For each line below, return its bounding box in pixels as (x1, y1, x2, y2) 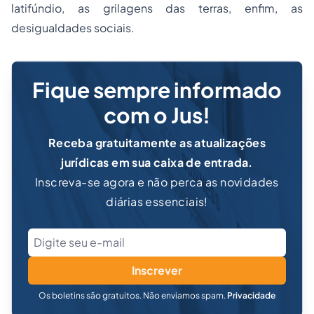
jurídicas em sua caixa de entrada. (61, 155, 253, 170)
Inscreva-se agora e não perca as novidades (35, 175, 279, 190)
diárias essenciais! (106, 194, 208, 210)
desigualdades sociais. (11, 20, 135, 36)
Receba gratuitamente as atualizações (48, 135, 266, 151)
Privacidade (227, 290, 275, 301)
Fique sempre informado (32, 76, 282, 104)
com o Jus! (104, 102, 210, 129)
